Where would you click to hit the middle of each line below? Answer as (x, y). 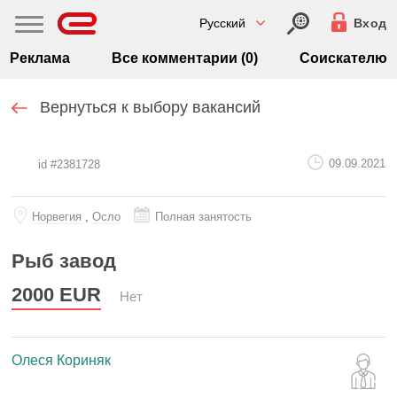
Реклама (40, 58)
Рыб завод (64, 261)
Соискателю (343, 58)
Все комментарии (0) (185, 58)
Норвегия (58, 217)
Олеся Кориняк (61, 360)
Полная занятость (203, 217)
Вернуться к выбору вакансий (150, 107)
